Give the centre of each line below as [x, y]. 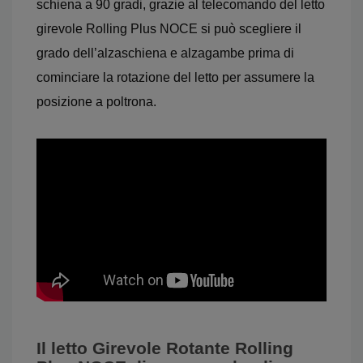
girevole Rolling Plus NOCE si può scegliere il [169, 29]
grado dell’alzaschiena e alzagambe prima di [165, 53]
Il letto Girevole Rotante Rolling [165, 348]
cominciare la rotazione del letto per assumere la [175, 77]
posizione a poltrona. [96, 102]
